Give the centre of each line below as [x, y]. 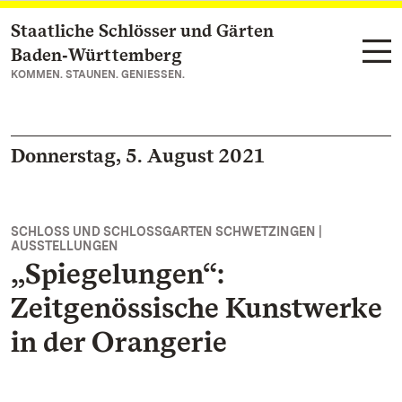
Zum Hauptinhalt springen [121, 32]
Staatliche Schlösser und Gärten [142, 31]
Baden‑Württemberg [96, 55]
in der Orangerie [119, 341]
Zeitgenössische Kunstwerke [196, 307]
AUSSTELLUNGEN [65, 246]
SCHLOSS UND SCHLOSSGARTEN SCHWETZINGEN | [166, 232]
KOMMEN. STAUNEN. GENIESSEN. [98, 74]
